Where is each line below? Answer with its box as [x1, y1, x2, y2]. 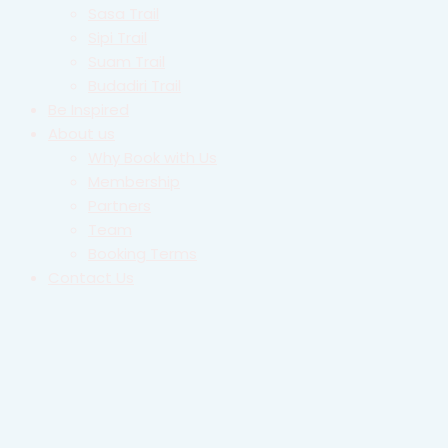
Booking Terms [88, 243, 197, 264]
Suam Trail [88, 51, 165, 72]
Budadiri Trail [88, 75, 181, 96]
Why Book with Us [88, 147, 217, 168]
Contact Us [48, 267, 134, 288]
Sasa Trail [88, 3, 159, 24]
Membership [88, 171, 180, 192]
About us [48, 123, 115, 144]
